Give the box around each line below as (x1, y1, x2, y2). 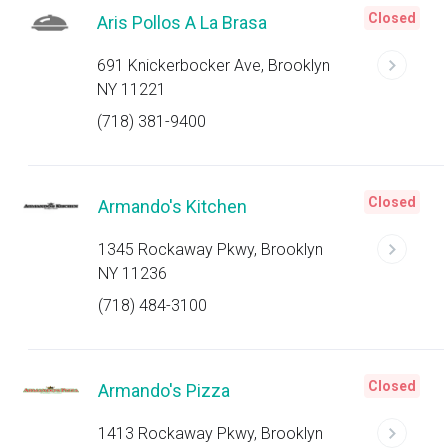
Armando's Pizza (97, 380, 230, 401)
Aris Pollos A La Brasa (96, 12, 267, 33)
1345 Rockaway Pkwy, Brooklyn (97, 240, 323, 259)
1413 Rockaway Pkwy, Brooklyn (97, 424, 323, 443)
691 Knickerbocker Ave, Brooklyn (96, 56, 330, 75)
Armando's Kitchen (97, 196, 247, 217)
